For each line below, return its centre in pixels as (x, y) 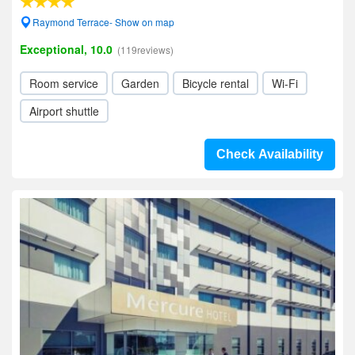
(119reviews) (145, 50)
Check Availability (270, 154)
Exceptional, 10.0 (66, 49)
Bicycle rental (216, 83)
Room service (64, 83)
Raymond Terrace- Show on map (103, 22)
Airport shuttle (64, 111)
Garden (140, 83)
